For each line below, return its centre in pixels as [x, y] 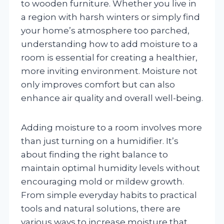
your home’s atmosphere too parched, [105, 30]
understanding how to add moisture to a [109, 44]
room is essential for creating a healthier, [109, 57]
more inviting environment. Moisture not [109, 71]
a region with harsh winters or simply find [110, 17]
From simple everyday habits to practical [109, 195]
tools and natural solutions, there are [101, 208]
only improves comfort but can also [98, 84]
